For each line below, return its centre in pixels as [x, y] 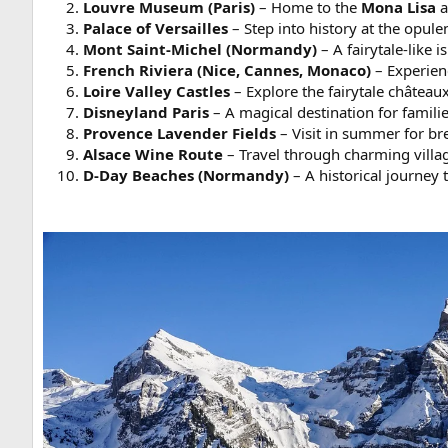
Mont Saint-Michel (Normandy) [200, 49]
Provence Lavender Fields [179, 133]
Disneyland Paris [146, 112]
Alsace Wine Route [153, 154]
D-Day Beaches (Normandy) [186, 175]
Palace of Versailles [155, 28]
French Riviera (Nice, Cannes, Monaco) [227, 70]
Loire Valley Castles [156, 91]
